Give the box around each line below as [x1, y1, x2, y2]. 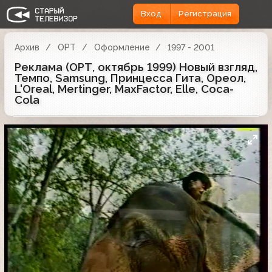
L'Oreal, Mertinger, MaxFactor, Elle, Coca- [15, 82, 234, 95]
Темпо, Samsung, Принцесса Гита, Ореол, [15, 71, 246, 84]
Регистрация [178, 9, 231, 19]
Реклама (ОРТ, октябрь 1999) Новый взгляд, [15, 60, 257, 73]
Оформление [93, 42, 150, 52]
